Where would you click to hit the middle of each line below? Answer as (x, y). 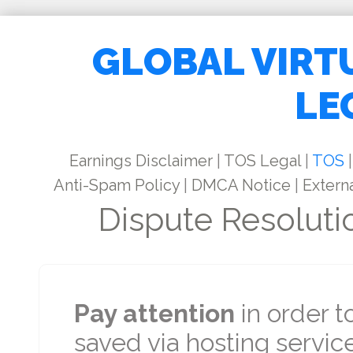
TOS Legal (262, 161)
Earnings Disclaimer (141, 161)
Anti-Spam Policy (116, 185)
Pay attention (154, 313)
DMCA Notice (241, 185)
